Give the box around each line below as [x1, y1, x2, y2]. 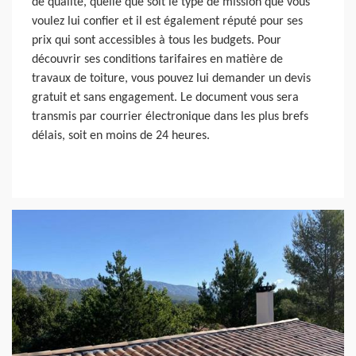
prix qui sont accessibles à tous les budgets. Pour [32, 33, 281, 47]
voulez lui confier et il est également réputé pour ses [32, 14, 303, 28]
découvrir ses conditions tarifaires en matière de [32, 52, 283, 66]
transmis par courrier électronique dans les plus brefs [32, 110, 308, 123]
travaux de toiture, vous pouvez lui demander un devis [32, 72, 311, 85]
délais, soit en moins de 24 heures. [32, 129, 210, 142]
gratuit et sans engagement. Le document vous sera [32, 91, 299, 104]
